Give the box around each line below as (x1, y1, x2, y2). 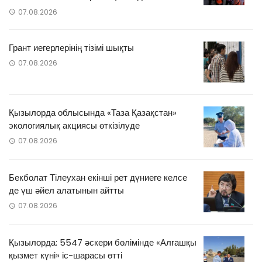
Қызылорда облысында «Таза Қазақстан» (9, 106, 177, 119)
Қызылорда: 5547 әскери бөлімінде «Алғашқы (9, 236, 196, 249)
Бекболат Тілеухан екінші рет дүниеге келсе (9, 171, 187, 184)
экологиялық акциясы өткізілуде (9, 119, 140, 132)
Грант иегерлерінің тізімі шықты (9, 41, 134, 54)
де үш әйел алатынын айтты (9, 184, 124, 196)
